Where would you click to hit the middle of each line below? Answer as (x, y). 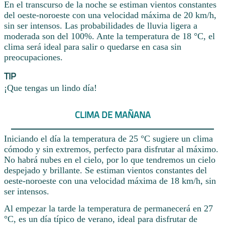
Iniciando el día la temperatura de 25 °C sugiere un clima (108, 139)
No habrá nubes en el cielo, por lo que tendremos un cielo (110, 160)
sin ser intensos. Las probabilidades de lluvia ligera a (101, 26)
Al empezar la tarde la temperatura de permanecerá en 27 (108, 209)
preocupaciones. (33, 58)
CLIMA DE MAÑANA (113, 115)
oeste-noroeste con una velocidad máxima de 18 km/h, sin (110, 181)
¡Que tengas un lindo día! (50, 88)
